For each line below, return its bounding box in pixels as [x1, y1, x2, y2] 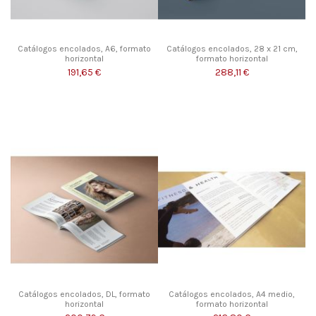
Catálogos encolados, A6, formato [18, 43, 151, 54]
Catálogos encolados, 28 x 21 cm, [166, 43, 298, 54]
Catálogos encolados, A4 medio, [169, 289, 295, 300]
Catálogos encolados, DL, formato [18, 289, 150, 300]
